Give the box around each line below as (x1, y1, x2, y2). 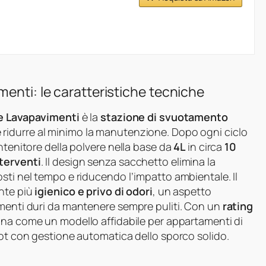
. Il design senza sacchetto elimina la (40, 154, 216, 169)
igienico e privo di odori (34, 184, 153, 199)
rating (222, 199, 254, 214)
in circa (185, 140, 225, 154)
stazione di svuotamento (100, 110, 228, 125)
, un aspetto (152, 184, 211, 199)
